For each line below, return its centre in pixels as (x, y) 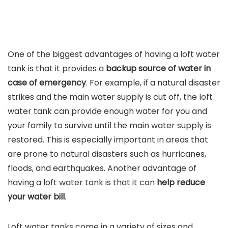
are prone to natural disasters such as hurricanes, (107, 154)
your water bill (36, 197)
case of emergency (47, 83)
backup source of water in (157, 68)
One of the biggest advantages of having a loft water (114, 54)
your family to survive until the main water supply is (109, 125)
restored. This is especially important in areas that (108, 140)
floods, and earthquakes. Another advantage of (102, 168)
